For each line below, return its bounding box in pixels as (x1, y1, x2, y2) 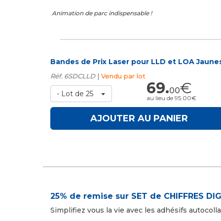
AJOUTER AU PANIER (90, 113, 188, 124)
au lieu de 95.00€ (147, 94, 196, 102)
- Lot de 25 (57, 89, 93, 98)
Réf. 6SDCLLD (50, 72, 95, 80)
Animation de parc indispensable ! (50, 9, 152, 17)
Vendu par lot (101, 72, 146, 80)
